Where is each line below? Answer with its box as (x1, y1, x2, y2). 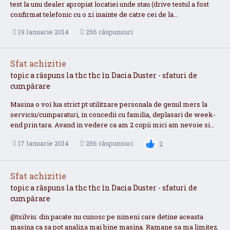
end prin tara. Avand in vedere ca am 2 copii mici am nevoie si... (10, 120, 215, 129)
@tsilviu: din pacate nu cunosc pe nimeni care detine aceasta (10, 212, 203, 221)
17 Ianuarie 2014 (18, 139, 69, 148)
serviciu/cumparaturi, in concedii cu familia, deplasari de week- (10, 109, 216, 119)
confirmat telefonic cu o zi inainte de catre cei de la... (10, 10, 178, 20)
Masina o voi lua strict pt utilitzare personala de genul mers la (10, 99, 207, 109)
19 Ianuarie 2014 (18, 27, 69, 37)
